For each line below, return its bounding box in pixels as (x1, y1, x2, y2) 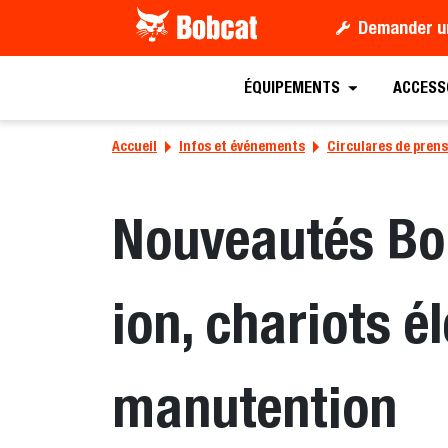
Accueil (112, 138, 157, 154)
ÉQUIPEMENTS (243, 78, 340, 98)
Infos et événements (179, 138, 305, 154)
